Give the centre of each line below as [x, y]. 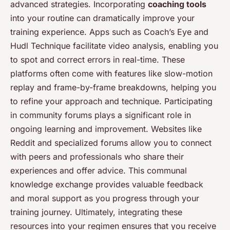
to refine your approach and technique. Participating [111, 101]
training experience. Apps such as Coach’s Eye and [109, 32]
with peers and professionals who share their [97, 157]
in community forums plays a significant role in [101, 115]
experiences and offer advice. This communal [99, 171]
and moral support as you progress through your [105, 198]
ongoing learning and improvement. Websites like [106, 129]
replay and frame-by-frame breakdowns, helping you [113, 88]
